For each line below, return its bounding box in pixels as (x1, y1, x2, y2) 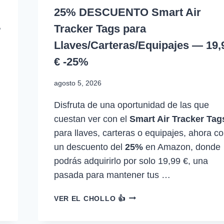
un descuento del (53, 141, 125, 152)
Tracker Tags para (53, 22, 146, 35)
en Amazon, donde (142, 141, 220, 152)
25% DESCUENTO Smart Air (53, 6, 201, 19)
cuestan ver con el (53, 113, 129, 124)
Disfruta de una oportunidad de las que (53, 99, 209, 110)
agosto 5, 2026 (53, 78, 101, 87)
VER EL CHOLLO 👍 (53, 194, 125, 202)
